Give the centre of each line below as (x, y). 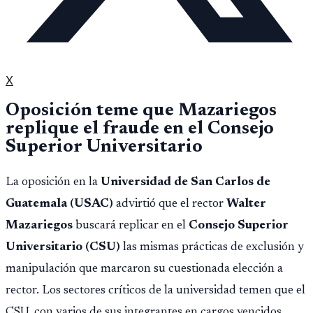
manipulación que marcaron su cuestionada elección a (144, 269)
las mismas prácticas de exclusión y (212, 247)
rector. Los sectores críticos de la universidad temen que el (155, 290)
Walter (246, 204)
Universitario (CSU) (63, 247)
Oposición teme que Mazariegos (141, 111)
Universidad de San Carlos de (185, 182)
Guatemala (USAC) (59, 204)
